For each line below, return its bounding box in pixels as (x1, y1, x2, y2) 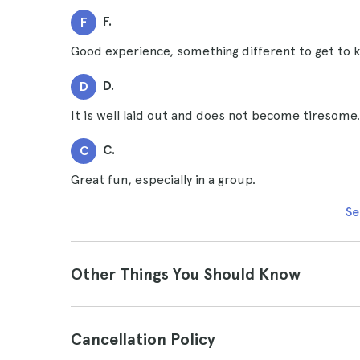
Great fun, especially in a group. (71, 172, 256, 187)
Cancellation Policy (71, 329, 215, 349)
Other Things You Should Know (71, 264, 301, 284)
